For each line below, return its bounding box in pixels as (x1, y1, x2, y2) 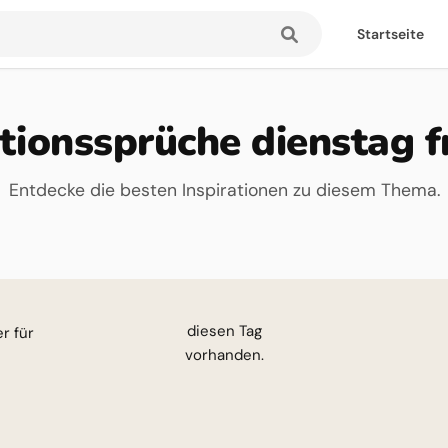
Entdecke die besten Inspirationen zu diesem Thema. (8, 179, 440, 201)
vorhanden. (184, 345, 264, 365)
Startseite (357, 25, 424, 43)
